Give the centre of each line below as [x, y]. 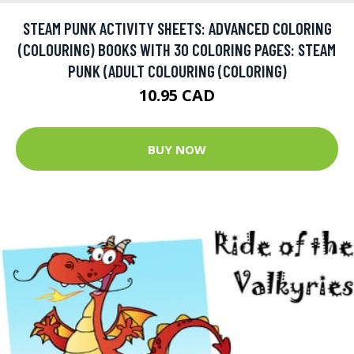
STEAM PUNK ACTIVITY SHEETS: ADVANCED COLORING [177, 28]
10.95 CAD [177, 96]
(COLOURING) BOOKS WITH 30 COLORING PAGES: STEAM [177, 50]
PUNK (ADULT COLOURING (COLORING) [177, 71]
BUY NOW [177, 149]
